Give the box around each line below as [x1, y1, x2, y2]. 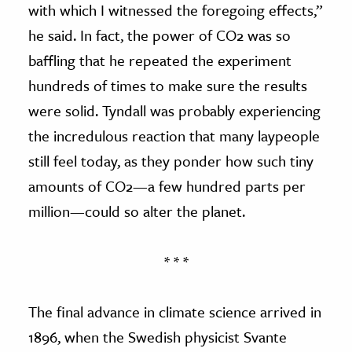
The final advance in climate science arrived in [28, 301, 321, 323]
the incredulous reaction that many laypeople [28, 125, 320, 147]
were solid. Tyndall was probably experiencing [28, 100, 321, 122]
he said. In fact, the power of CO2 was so [28, 24, 291, 46]
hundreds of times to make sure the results [28, 75, 307, 97]
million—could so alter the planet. [28, 200, 245, 222]
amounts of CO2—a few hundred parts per [28, 175, 306, 197]
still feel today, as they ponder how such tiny [28, 150, 313, 172]
